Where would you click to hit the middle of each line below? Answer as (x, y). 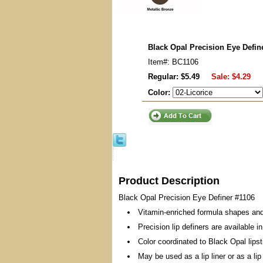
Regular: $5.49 (174, 77)
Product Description (169, 181)
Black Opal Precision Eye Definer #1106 (187, 198)
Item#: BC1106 (173, 62)
